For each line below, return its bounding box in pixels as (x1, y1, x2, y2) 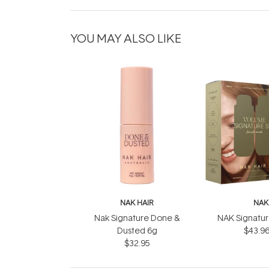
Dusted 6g (116, 225, 157, 236)
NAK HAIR (120, 198, 154, 208)
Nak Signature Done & (94, 212, 180, 223)
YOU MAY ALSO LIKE (70, 29, 181, 46)
